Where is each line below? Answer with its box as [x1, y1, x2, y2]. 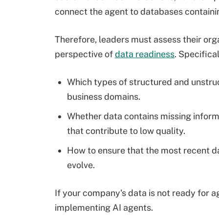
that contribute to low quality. [67, 126, 185, 136]
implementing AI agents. [55, 202, 153, 213]
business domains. [67, 91, 140, 102]
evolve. [67, 160, 95, 170]
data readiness [115, 49, 175, 59]
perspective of [55, 49, 115, 59]
